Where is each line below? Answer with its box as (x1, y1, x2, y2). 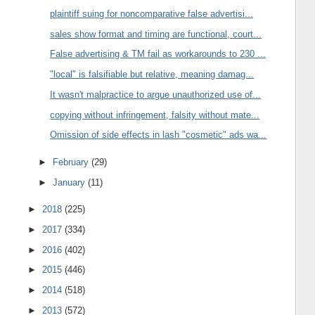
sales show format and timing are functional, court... (50, 28, 262, 39)
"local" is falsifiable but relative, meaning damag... (50, 69, 255, 80)
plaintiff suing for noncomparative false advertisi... (50, 8, 254, 19)
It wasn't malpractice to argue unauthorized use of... (50, 89, 262, 100)
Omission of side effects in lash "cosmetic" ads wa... (50, 129, 267, 141)
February (53, 156, 92, 167)
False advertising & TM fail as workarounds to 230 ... (50, 49, 266, 60)
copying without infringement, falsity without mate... (50, 109, 260, 120)
